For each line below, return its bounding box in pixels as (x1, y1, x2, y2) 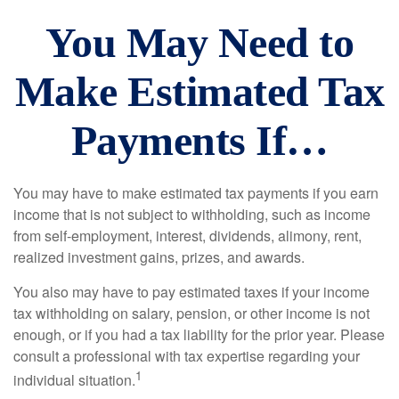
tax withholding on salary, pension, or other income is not (13, 303, 370, 323)
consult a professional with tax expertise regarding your (13, 346, 360, 366)
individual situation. (13, 370, 135, 391)
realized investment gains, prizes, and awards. (13, 247, 305, 267)
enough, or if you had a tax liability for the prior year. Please (13, 324, 385, 345)
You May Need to (45, 19, 354, 66)
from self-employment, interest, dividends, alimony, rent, (13, 225, 362, 246)
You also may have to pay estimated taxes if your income (13, 281, 370, 302)
